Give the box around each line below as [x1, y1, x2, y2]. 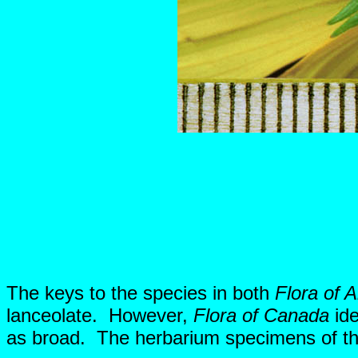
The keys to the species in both [6, 282, 275, 304]
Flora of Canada [193, 304, 329, 326]
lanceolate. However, [6, 304, 193, 326]
